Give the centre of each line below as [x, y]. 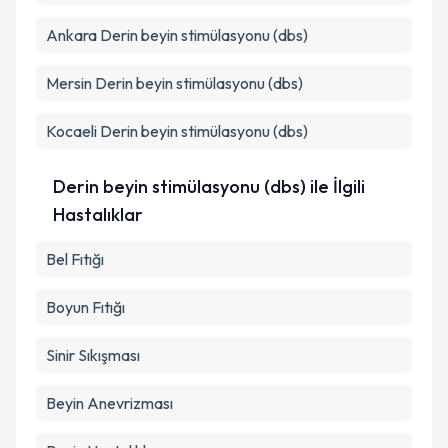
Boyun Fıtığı [85, 307]
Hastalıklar [98, 214]
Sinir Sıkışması [93, 355]
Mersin [69, 83]
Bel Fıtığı [75, 259]
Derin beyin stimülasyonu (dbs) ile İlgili [209, 186]
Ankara [71, 35]
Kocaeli [71, 131]
